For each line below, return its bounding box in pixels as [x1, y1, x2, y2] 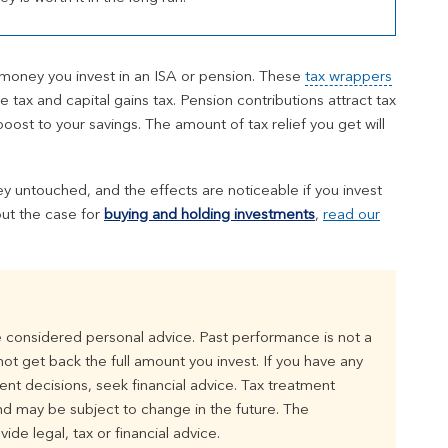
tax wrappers [305, 69, 392, 85]
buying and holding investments [104, 207, 315, 223]
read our [323, 207, 380, 223]
